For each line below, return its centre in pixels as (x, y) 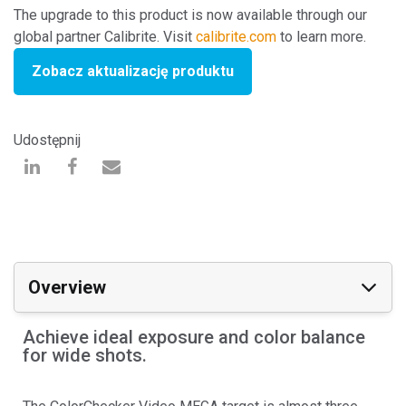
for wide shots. (85, 356)
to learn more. (321, 37)
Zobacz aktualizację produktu (133, 72)
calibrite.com (236, 37)
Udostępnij (47, 140)
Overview (67, 288)
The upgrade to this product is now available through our (190, 15)
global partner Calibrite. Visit (105, 37)
